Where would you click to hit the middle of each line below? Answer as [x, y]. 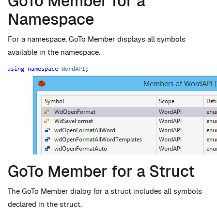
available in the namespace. [54, 52]
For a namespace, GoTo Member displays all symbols [97, 39]
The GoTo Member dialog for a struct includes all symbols [105, 191]
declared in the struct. [45, 204]
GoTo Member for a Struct [101, 171]
